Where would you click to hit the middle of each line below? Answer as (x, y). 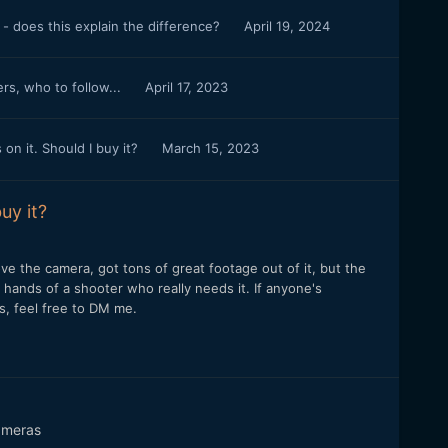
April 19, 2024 (286, 25)
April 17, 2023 (186, 86)
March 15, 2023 (210, 148)
